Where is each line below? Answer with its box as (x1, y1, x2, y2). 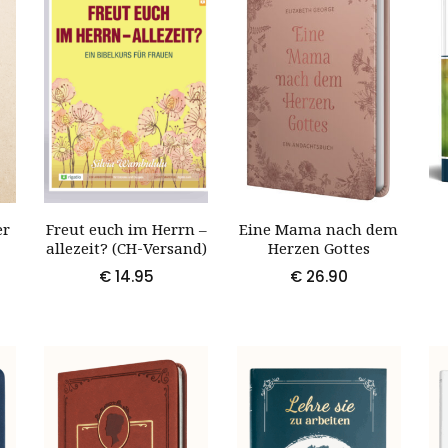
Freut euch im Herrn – (45, 218, 207, 239)
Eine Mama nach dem (239, 218, 399, 239)
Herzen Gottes (267, 237, 370, 258)
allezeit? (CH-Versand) (45, 237, 207, 258)
